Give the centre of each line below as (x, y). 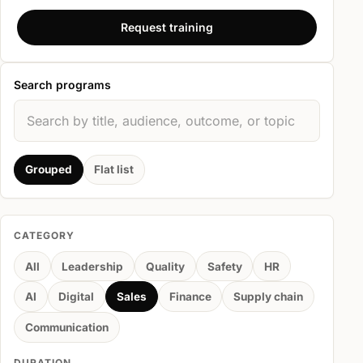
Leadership (93, 266)
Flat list (114, 170)
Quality (165, 266)
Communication (66, 327)
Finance (190, 297)
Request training (167, 27)
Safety (224, 266)
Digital (77, 297)
